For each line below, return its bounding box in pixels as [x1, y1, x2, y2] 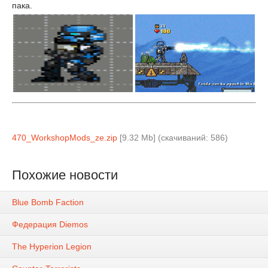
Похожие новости [12, 167, 118, 182]
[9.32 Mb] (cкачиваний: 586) [117, 133, 228, 142]
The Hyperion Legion [12, 242, 92, 252]
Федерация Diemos [12, 220, 88, 230]
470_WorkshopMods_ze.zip [12, 133, 117, 142]
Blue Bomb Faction [12, 197, 84, 208]
